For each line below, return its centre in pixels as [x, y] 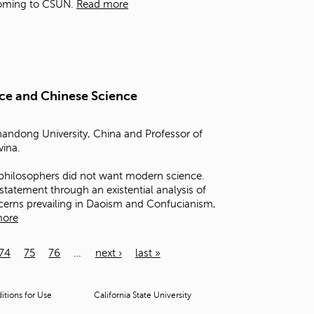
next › [108, 253]
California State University [143, 295]
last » [148, 253]
